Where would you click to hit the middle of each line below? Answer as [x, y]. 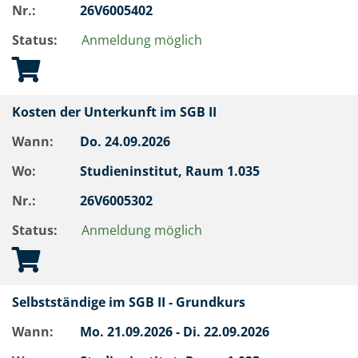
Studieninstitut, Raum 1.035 [171, 171]
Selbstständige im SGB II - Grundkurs [132, 302]
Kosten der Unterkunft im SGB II [117, 112]
